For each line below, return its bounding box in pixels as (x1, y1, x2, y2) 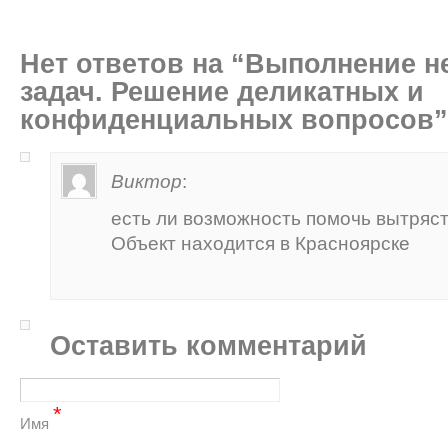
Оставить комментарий (50, 330, 367, 361)
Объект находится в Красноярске (111, 232, 410, 254)
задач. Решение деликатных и (20, 76, 424, 107)
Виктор (111, 170, 182, 192)
